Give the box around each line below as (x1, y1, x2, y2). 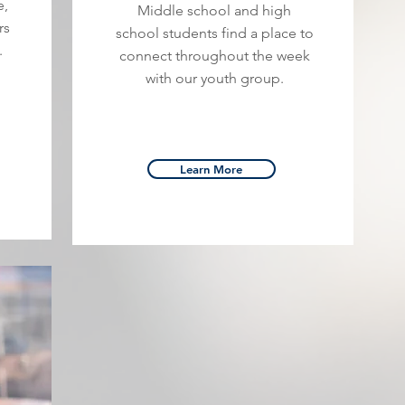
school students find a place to (115, 24, 314, 42)
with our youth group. (145, 70, 284, 87)
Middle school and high (137, 2, 291, 19)
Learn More (180, 162, 242, 176)
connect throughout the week (118, 47, 310, 64)
